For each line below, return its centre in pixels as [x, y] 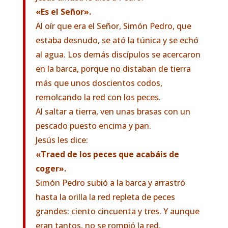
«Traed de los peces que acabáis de [107, 154]
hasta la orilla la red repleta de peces [105, 197]
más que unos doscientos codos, [99, 83]
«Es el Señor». [63, 12]
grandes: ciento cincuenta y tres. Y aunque [117, 211]
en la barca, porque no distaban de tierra [113, 69]
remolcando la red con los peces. [98, 97]
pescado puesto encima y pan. [93, 126]
